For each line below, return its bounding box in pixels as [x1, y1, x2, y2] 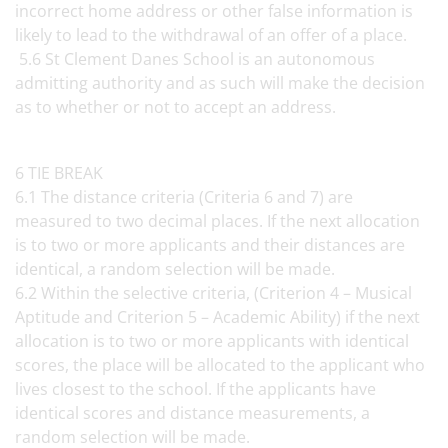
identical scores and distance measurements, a [15, 402, 370, 424]
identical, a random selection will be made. [15, 258, 343, 280]
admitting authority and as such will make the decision [15, 72, 425, 94]
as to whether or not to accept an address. [15, 96, 340, 118]
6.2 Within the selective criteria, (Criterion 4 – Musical [15, 282, 412, 304]
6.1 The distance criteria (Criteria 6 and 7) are [15, 186, 353, 208]
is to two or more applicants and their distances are [15, 234, 405, 256]
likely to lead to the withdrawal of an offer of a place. [15, 24, 415, 46]
